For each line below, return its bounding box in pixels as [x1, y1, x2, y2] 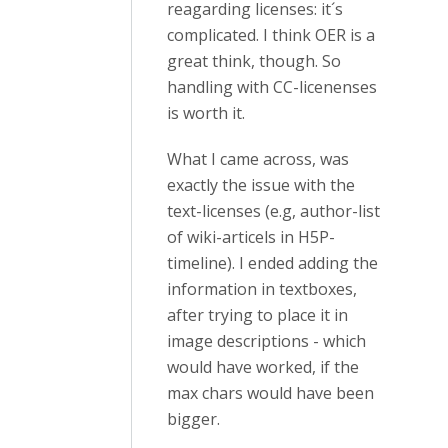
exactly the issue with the [167, 174, 355, 197]
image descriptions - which [167, 330, 366, 353]
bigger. [167, 408, 220, 431]
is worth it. [167, 102, 245, 125]
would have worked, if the [167, 356, 359, 379]
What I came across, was [167, 148, 349, 171]
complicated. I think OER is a [167, 24, 375, 47]
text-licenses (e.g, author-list [167, 200, 380, 223]
